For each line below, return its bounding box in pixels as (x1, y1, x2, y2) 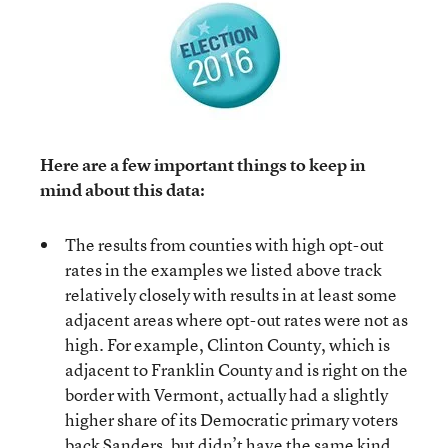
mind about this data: (40, 178, 205, 201)
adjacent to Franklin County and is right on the (65, 358, 408, 381)
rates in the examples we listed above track (65, 258, 382, 281)
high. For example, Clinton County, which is (65, 333, 390, 356)
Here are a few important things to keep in (40, 153, 366, 176)
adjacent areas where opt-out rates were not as (65, 308, 408, 331)
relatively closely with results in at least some (65, 283, 397, 306)
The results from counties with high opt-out (65, 233, 384, 256)
